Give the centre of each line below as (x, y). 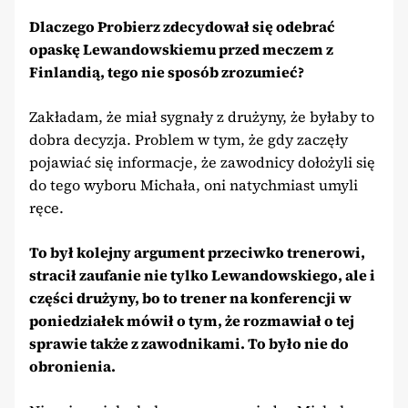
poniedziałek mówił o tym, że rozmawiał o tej (192, 320)
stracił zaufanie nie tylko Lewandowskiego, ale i (202, 275)
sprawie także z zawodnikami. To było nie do (189, 343)
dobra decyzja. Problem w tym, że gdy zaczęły (189, 139)
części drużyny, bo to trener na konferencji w (190, 297)
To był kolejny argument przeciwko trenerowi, (197, 252)
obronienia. (72, 366)
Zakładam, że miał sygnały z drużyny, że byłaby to (202, 116)
